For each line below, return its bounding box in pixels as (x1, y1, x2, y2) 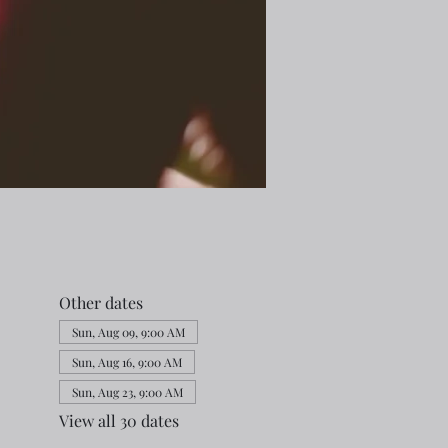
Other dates (58, 292, 143, 313)
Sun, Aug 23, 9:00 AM (71, 384, 183, 400)
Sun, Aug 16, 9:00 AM (71, 354, 182, 370)
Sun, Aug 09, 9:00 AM (71, 324, 185, 340)
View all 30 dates (58, 410, 179, 431)
